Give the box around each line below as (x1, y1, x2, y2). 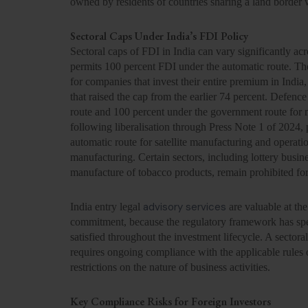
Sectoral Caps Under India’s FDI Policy (70, 28, 248, 43)
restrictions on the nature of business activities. (70, 261, 270, 273)
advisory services (143, 199, 226, 214)
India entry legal (70, 200, 143, 212)
